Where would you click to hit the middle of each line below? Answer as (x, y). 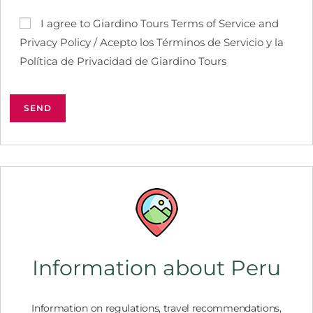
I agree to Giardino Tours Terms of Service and (159, 23)
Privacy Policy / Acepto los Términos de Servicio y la (151, 42)
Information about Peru (156, 268)
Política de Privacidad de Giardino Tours (123, 61)
